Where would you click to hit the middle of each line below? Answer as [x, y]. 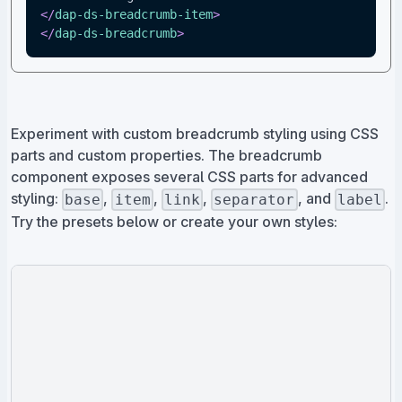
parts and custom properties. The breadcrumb [166, 156]
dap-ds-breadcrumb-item [134, 15]
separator [254, 199]
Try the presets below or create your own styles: [174, 221]
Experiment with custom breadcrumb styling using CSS [195, 134]
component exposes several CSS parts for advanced [189, 177]
